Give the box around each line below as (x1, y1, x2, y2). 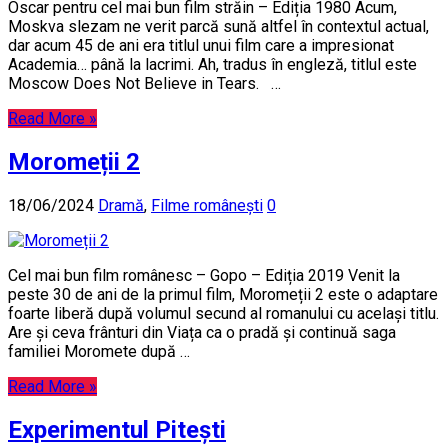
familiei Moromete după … (8, 342, 190, 362)
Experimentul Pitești (8, 416, 226, 445)
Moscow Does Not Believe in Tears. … (8, 74, 281, 94)
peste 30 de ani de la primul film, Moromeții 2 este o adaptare (8, 285, 438, 305)
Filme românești (151, 196, 263, 216)
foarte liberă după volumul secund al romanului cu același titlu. (8, 304, 439, 324)
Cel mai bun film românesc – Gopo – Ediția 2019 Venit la (8, 266, 400, 286)
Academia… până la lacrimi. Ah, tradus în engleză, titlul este (8, 55, 417, 75)
